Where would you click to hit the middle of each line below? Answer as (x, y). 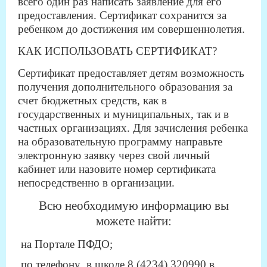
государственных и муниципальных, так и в (123, 114)
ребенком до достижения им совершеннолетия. (131, 29)
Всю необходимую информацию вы (133, 206)
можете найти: (133, 221)
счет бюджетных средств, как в (92, 100)
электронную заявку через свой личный (114, 155)
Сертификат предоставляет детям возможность (131, 73)
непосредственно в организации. (96, 183)
